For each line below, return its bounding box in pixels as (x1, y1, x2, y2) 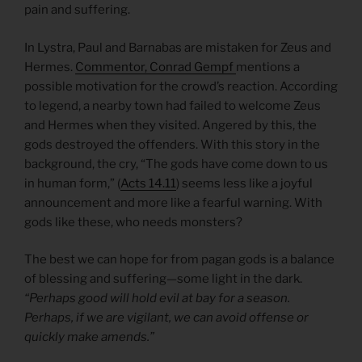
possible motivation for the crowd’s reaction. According (24, 78, 338, 94)
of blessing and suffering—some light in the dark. (24, 271, 302, 287)
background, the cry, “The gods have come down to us (24, 156, 328, 171)
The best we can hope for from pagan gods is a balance (24, 252, 335, 267)
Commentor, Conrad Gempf (75, 59, 236, 74)
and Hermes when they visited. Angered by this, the (24, 117, 317, 133)
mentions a (236, 59, 300, 74)
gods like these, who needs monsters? (24, 214, 242, 229)
